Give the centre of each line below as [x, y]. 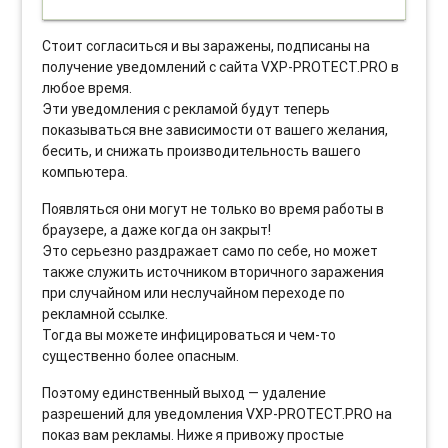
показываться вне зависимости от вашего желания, [215, 129]
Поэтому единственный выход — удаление [184, 392]
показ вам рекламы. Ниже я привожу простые [193, 434]
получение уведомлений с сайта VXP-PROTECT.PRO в [221, 66]
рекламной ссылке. [105, 313]
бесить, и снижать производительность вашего [202, 150]
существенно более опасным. [141, 355]
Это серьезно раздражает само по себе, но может [210, 250]
